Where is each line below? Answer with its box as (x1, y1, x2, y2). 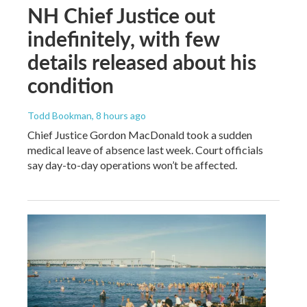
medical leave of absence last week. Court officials (27, 143, 263, 156)
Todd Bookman (27, 109, 92, 121)
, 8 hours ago (92, 109, 146, 121)
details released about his (27, 47, 256, 76)
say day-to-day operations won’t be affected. (27, 158, 237, 171)
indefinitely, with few (27, 23, 219, 53)
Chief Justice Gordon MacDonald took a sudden (27, 127, 252, 141)
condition (27, 70, 114, 99)
